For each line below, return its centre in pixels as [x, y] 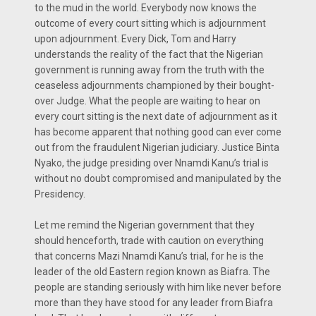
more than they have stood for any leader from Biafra [154, 303]
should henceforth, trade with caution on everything [149, 241]
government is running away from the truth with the [150, 70]
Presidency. [60, 194]
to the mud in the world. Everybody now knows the [146, 8]
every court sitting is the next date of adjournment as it [156, 116]
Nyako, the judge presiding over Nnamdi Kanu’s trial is [152, 163]
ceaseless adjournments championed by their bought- [154, 85]
